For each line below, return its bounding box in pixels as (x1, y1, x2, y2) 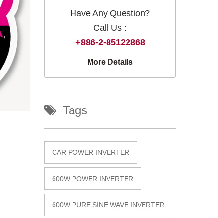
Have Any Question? (70, 8, 150, 18)
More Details (87, 57, 133, 66)
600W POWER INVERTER (52, 174, 133, 182)
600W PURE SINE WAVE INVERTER (52, 200, 164, 209)
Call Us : (93, 22, 127, 33)
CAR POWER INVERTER (52, 148, 129, 156)
